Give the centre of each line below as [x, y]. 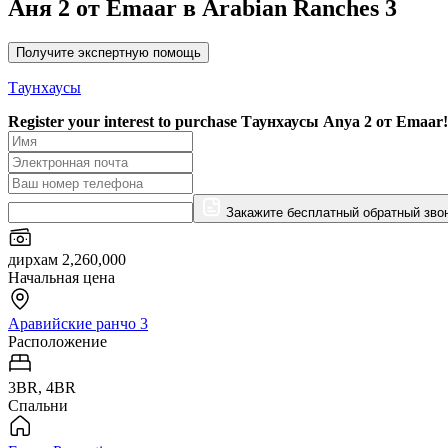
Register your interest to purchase [124, 121]
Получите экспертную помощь [108, 52]
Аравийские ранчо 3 [78, 323]
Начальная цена [61, 277]
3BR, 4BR [42, 387]
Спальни [38, 405]
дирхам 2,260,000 [67, 259]
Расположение [57, 341]
